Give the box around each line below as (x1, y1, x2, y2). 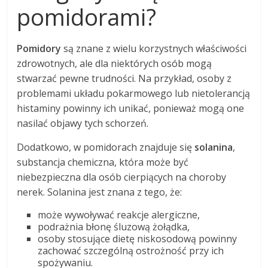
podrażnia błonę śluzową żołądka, (38, 220, 190, 234)
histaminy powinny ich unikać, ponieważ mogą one (17, 102, 245, 115)
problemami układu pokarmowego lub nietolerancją (17, 87, 251, 100)
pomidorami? (17, 1, 157, 33)
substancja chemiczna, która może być (17, 156, 189, 169)
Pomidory (17, 42, 62, 56)
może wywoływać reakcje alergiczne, (38, 208, 200, 222)
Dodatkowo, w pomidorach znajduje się (17, 141, 195, 154)
